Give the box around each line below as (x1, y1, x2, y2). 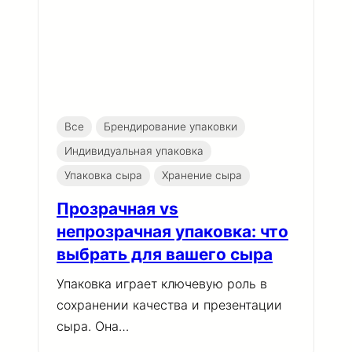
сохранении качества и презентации (57, 297, 282, 313)
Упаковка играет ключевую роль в (57, 276, 267, 292)
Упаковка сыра (64, 169, 142, 182)
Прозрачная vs (57, 199, 178, 219)
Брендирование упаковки (103, 120, 237, 134)
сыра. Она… (57, 318, 129, 335)
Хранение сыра (161, 169, 242, 182)
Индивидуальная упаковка (64, 145, 203, 158)
